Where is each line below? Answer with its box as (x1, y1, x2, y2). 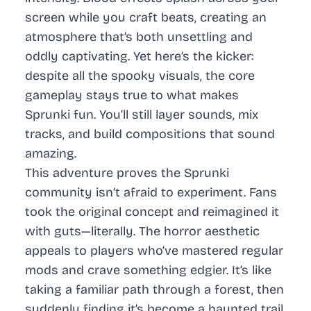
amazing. (25, 146, 76, 162)
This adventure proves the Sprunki (25, 165, 229, 181)
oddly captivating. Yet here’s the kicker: (25, 49, 253, 65)
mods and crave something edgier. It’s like (25, 262, 271, 278)
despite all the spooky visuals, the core (25, 68, 255, 84)
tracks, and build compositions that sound (25, 126, 275, 142)
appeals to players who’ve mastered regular (25, 243, 283, 259)
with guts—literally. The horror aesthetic (25, 224, 260, 239)
